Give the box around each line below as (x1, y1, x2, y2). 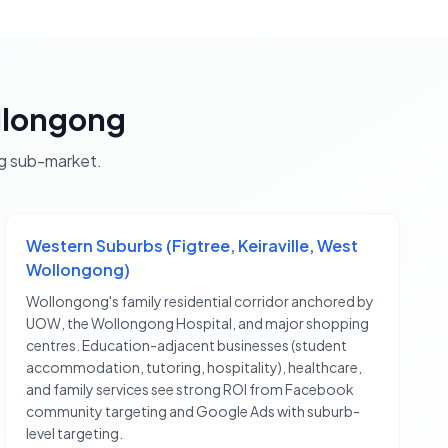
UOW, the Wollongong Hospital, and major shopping (26, 314, 370, 333)
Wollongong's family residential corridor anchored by (26, 292, 375, 311)
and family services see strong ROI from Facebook (26, 380, 355, 399)
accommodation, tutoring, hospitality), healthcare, (26, 358, 363, 377)
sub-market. (6, 150, 102, 172)
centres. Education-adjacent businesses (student (26, 336, 348, 355)
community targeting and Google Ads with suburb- (26, 402, 361, 421)
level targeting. (26, 424, 124, 443)
